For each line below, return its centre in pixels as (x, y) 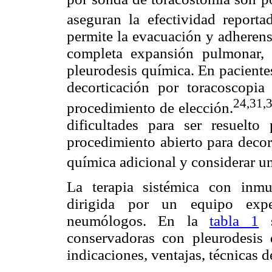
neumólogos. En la (138, 220)
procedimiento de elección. (150, 107)
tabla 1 (234, 220)
